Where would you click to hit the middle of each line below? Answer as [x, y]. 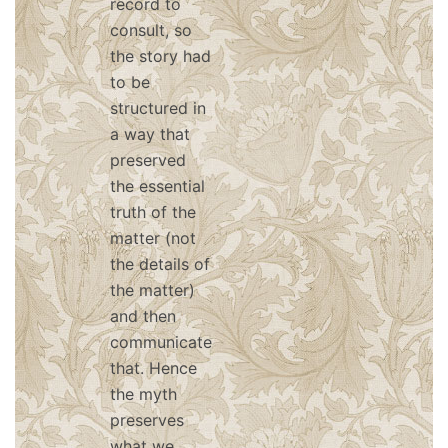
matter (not [153, 238]
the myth [143, 394]
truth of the [153, 212]
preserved [148, 160]
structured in [158, 108]
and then [143, 316]
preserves [147, 420]
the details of [160, 264]
